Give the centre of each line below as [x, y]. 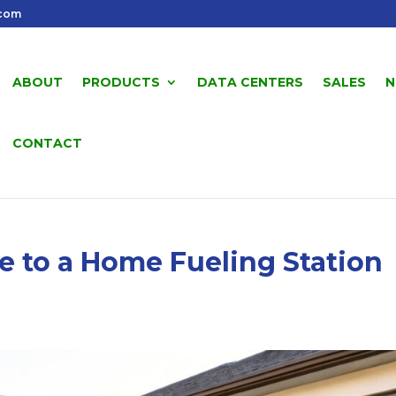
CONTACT [47, 143]
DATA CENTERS [250, 82]
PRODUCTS [121, 82]
